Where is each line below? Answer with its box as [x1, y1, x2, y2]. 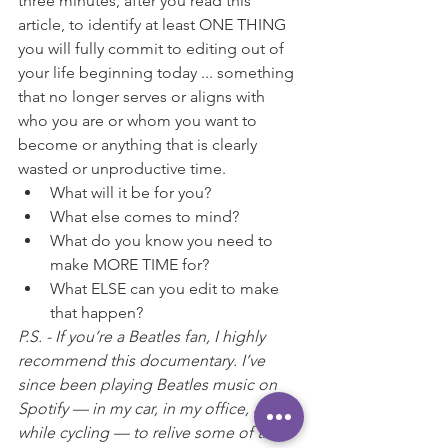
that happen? [50, 303, 143, 323]
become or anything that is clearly [18, 135, 261, 155]
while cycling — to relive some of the [18, 423, 284, 443]
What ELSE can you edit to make [50, 279, 283, 299]
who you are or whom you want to [18, 111, 261, 131]
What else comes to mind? [50, 207, 239, 227]
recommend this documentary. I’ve [18, 351, 269, 371]
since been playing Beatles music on [18, 375, 281, 395]
